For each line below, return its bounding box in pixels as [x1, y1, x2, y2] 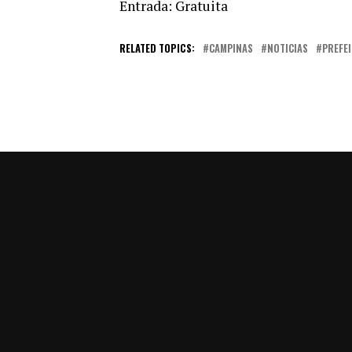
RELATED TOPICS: [119, 41, 195, 56]
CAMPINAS [209, 41, 253, 56]
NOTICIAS [267, 41, 308, 56]
